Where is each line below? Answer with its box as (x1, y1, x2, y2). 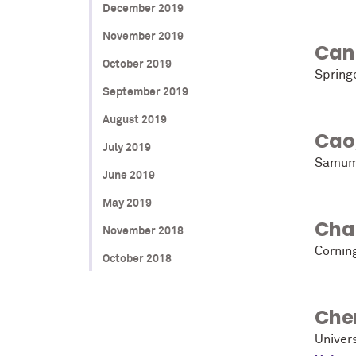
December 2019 (102, 2, 184, 14)
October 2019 (102, 58, 172, 70)
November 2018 (102, 225, 184, 237)
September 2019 (102, 86, 188, 98)
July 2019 (102, 141, 151, 153)
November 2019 (102, 30, 184, 42)
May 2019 (102, 197, 152, 209)
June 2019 (102, 169, 155, 181)
